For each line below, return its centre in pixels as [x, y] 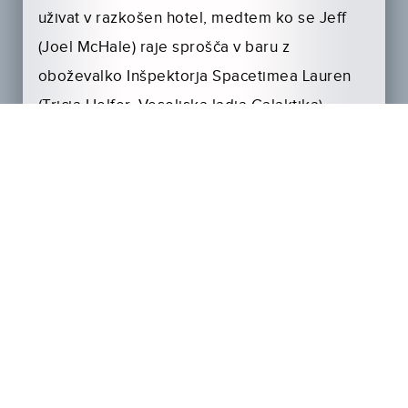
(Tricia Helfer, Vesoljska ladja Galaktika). [183, 106]
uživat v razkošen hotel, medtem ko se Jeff [192, 19]
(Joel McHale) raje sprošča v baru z [164, 48]
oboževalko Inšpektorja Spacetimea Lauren [194, 77]
